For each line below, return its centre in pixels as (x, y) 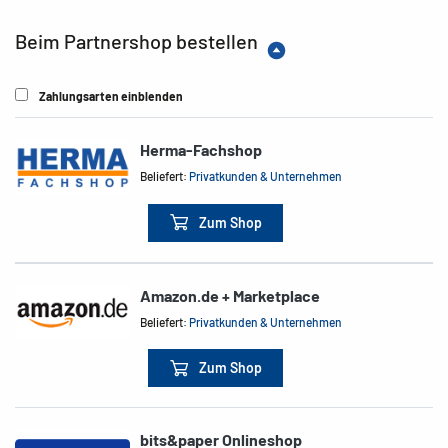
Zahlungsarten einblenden (111, 96)
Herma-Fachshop (201, 149)
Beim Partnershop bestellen (136, 41)
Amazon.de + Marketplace (230, 295)
